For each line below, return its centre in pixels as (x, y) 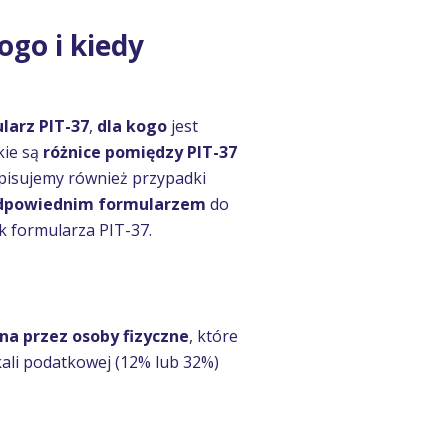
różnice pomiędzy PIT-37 (140, 152)
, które (213, 336)
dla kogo (134, 126)
